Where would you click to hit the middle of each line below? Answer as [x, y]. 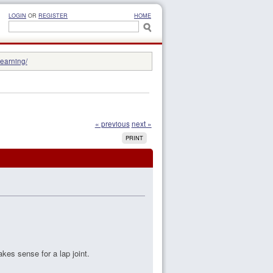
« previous [112, 124]
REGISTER [53, 16]
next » [141, 124]
